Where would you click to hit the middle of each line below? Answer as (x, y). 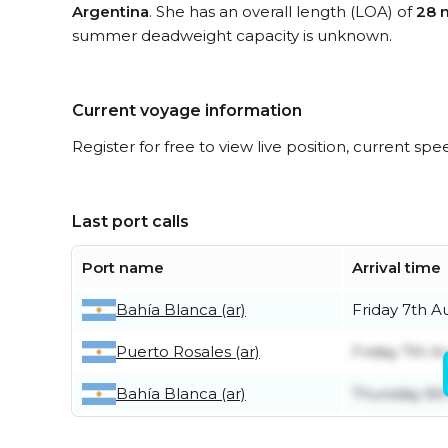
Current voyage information (187, 110)
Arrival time (396, 267)
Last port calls (130, 221)
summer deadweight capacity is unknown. (232, 35)
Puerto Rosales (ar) (188, 351)
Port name (123, 267)
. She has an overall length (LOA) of (282, 11)
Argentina (110, 11)
